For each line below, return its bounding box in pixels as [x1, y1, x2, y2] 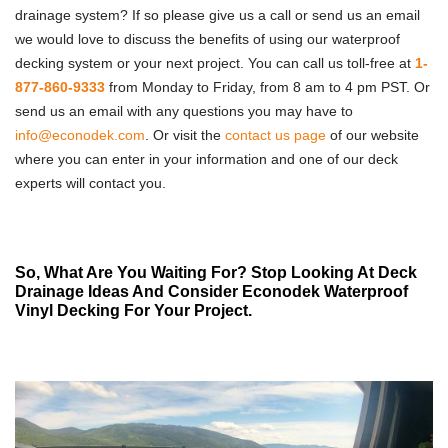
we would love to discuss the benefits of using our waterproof [15, 30, 400, 47]
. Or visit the [145, 126, 225, 143]
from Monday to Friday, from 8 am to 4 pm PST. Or [105, 78, 430, 95]
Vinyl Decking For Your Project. [15, 301, 252, 319]
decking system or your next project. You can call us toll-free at [15, 54, 415, 71]
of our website [326, 126, 419, 143]
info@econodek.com [15, 126, 145, 143]
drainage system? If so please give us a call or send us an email [15, 6, 420, 23]
